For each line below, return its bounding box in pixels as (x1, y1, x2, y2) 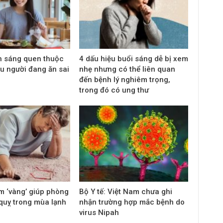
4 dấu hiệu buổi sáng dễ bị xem (79, 54, 188, 63)
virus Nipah (79, 208, 119, 218)
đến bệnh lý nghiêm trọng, (79, 75, 170, 84)
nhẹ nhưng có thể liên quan (79, 64, 175, 74)
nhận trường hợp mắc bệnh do (79, 198, 185, 207)
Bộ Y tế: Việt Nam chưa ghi (79, 187, 172, 197)
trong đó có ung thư (79, 85, 149, 95)
